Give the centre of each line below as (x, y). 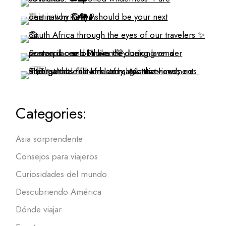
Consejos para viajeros (57, 157)
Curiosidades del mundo (62, 174)
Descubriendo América (59, 192)
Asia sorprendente (49, 139)
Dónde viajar (39, 210)
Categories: (51, 114)
